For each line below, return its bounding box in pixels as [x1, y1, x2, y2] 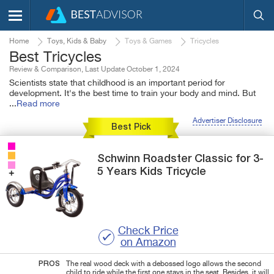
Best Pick [111, 122, 151, 131]
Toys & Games [125, 38, 172, 45]
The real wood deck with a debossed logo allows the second [66, 260, 261, 268]
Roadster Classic [143, 153, 233, 165]
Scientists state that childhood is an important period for [9, 79, 225, 87]
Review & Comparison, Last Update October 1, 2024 [9, 66, 180, 73]
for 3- [232, 153, 264, 165]
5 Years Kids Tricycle [97, 166, 207, 177]
